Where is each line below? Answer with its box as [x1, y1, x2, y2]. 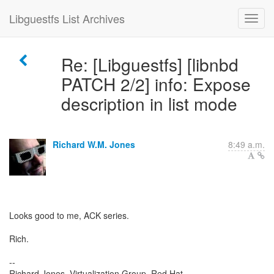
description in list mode [61, 91, 237, 116]
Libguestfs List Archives [9, 10, 125, 26]
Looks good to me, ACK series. [9, 209, 129, 221]
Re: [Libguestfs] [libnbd [61, 52, 239, 76]
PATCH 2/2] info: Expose [61, 72, 251, 96]
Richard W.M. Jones [53, 138, 135, 150]
